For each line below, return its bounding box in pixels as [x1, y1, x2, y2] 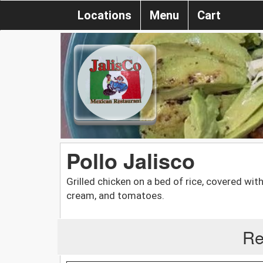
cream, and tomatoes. [66, 189, 164, 201]
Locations [77, 8, 131, 22]
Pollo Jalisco [66, 144, 195, 176]
